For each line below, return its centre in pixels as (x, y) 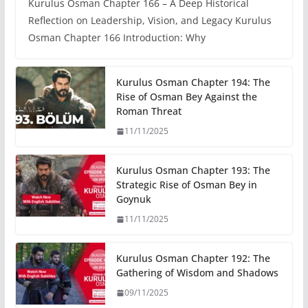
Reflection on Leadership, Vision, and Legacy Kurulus (150, 21)
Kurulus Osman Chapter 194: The (193, 82)
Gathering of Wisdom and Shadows (197, 273)
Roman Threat (148, 111)
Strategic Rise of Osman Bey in (186, 185)
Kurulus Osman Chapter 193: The (193, 170)
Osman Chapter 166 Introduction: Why (117, 38)
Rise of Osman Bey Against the (186, 97)
